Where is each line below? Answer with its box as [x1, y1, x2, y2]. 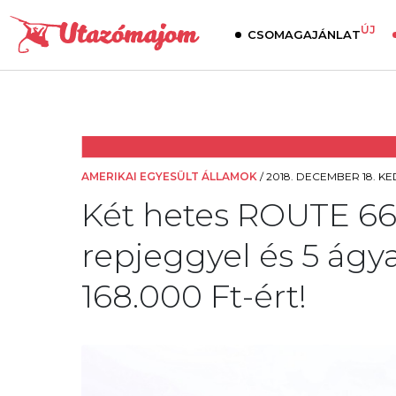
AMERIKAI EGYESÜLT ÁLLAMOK [81, 170, 257, 183]
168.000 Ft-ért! [81, 277, 307, 316]
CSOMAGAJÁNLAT [247, 27, 361, 42]
